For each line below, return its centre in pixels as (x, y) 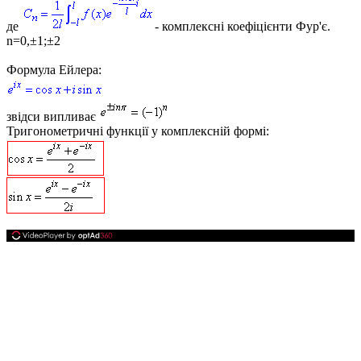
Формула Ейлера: (54, 69)
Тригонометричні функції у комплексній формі (136, 131)
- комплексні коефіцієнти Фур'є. (243, 26)
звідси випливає (53, 116)
